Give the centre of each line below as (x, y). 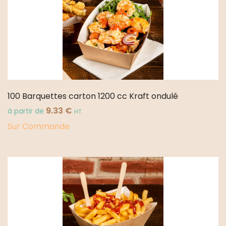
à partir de (27, 111)
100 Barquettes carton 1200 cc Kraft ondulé (93, 96)
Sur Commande (39, 126)
